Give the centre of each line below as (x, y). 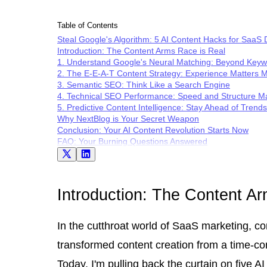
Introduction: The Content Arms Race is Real (141, 50)
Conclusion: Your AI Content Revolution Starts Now (153, 130)
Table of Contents (88, 25)
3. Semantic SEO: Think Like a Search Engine (144, 84)
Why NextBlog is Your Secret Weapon (128, 118)
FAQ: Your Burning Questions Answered (132, 141)
